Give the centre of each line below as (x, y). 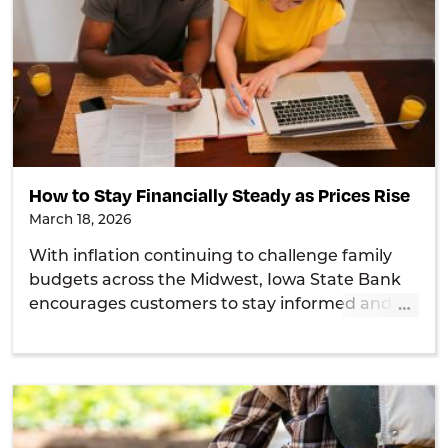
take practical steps (109, 328)
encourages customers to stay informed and (211, 304)
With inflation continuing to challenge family (211, 256)
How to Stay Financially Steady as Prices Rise (220, 195)
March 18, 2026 (80, 221)
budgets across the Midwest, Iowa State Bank (215, 280)
